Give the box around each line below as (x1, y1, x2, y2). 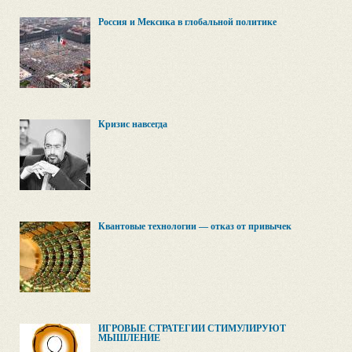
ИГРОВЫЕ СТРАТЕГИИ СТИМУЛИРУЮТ (98, 323, 286, 334)
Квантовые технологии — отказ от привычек (98, 221, 291, 232)
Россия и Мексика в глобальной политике (98, 16, 277, 27)
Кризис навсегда (98, 119, 167, 130)
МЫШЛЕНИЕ (98, 332, 160, 343)
